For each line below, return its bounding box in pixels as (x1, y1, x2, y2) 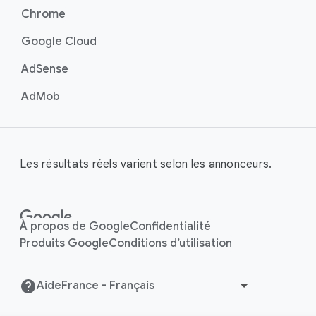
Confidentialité (130, 219, 211, 234)
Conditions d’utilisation (109, 236, 232, 251)
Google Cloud (21, 35, 97, 49)
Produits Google (20, 236, 109, 251)
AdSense (21, 62, 68, 77)
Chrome (21, 7, 66, 22)
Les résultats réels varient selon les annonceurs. (20, 157, 272, 172)
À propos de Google (20, 219, 130, 234)
